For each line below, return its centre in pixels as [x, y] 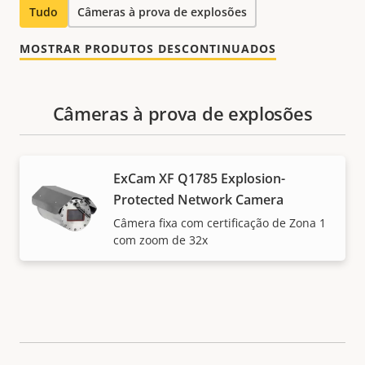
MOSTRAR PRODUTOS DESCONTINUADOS [148, 49]
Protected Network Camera [198, 200]
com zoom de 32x [161, 240]
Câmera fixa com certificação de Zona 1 [220, 223]
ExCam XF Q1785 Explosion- [199, 179]
